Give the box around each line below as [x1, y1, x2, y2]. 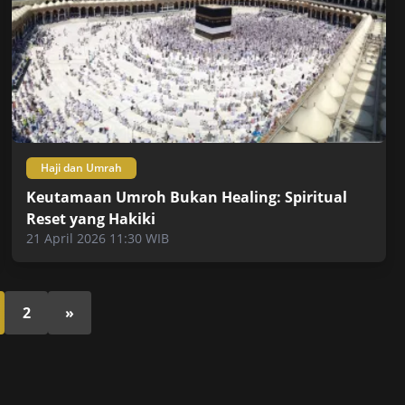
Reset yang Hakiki [26, 209, 156, 230]
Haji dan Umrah [41, 160, 123, 176]
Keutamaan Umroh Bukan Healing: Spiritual [26, 187, 348, 208]
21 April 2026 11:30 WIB [26, 230, 170, 248]
